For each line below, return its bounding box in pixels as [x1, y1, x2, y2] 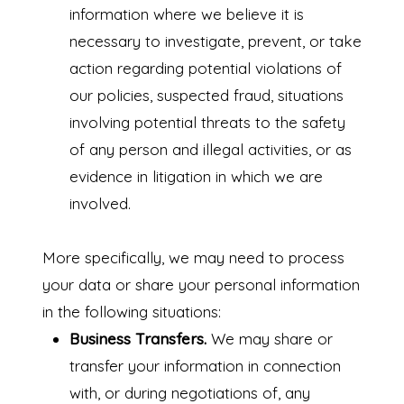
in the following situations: [41, 302, 221, 322]
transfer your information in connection [69, 356, 341, 376]
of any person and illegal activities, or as [69, 140, 352, 160]
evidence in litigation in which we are [69, 167, 323, 187]
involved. [69, 194, 131, 214]
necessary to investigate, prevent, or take [69, 32, 362, 51]
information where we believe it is [69, 5, 304, 24]
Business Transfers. [69, 329, 207, 349]
